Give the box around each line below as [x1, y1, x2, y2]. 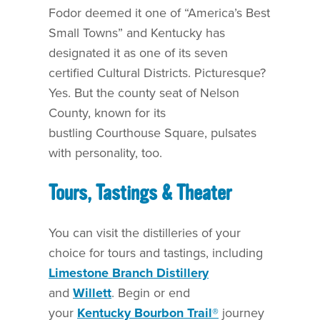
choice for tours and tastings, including [49, 243, 263, 262]
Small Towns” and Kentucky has [49, 23, 225, 42]
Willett [73, 283, 111, 302]
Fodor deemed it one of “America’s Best [49, 3, 270, 22]
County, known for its [49, 103, 166, 122]
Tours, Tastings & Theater [49, 180, 231, 205]
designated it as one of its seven [49, 43, 228, 62]
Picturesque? [194, 63, 266, 82]
